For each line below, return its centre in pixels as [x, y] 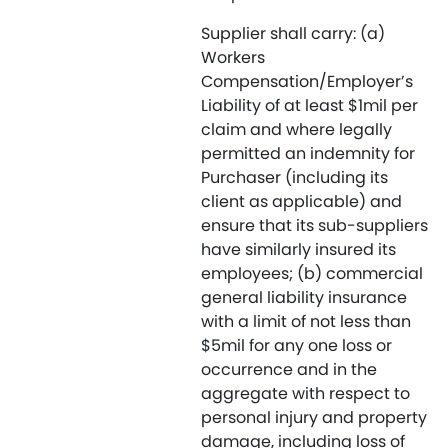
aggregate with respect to [305, 393]
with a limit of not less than [306, 321]
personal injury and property [314, 417]
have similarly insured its [298, 249]
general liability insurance [304, 297]
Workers [233, 57]
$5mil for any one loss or [296, 345]
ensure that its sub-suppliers [314, 225]
